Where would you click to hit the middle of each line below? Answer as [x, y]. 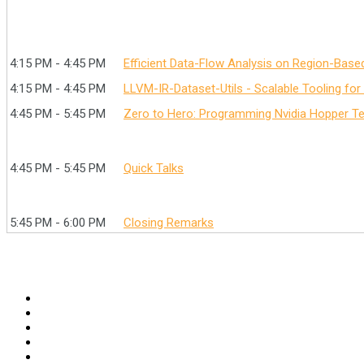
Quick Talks [154, 168]
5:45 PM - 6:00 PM [58, 223]
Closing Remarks [169, 223]
